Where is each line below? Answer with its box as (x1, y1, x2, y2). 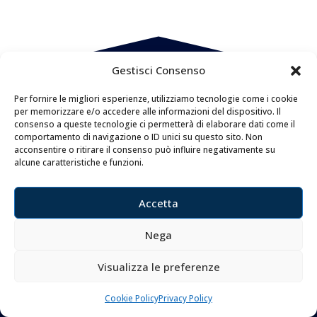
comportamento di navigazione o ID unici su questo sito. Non (14, 131, 263, 143)
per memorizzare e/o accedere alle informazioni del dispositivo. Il (14, 105, 281, 117)
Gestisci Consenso (112, 63, 205, 77)
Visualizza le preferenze (97, 259, 220, 274)
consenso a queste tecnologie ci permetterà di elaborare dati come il (14, 118, 295, 130)
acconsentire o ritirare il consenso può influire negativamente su (14, 144, 275, 156)
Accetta (139, 195, 178, 210)
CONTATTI (134, 291, 183, 310)
